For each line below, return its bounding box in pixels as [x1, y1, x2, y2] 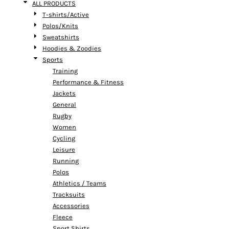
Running [53, 157, 79, 165]
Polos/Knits [42, 22, 78, 30]
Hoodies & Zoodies [42, 44, 101, 52]
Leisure [53, 146, 75, 153]
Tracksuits [53, 191, 85, 198]
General [53, 101, 76, 108]
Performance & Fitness [53, 78, 124, 86]
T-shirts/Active [42, 11, 89, 18]
